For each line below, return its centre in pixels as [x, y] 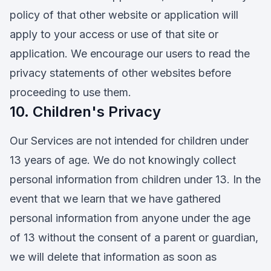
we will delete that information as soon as [113, 257]
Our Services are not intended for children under [129, 141]
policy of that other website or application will [124, 15]
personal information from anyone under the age [130, 218]
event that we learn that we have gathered [115, 199]
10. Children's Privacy [85, 112]
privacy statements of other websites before [120, 73]
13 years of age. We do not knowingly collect [123, 160]
